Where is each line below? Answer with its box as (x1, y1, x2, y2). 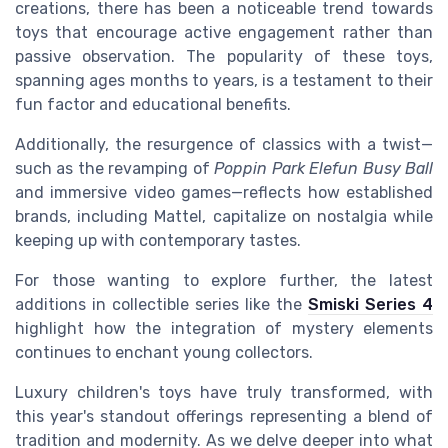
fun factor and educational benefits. (15, 95, 291, 115)
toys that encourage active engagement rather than (15, 23, 433, 43)
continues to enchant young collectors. (15, 343, 313, 363)
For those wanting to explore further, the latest (15, 271, 433, 291)
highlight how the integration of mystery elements (15, 319, 433, 339)
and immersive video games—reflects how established (15, 183, 433, 203)
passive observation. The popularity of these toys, (15, 47, 433, 67)
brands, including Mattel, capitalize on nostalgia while (15, 207, 433, 227)
